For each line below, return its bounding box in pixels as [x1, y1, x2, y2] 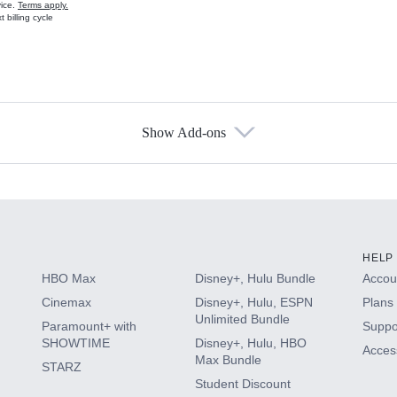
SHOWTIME [41, 335, 110, 350]
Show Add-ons [141, 124, 226, 140]
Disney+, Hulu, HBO [194, 335, 307, 350]
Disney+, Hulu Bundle [194, 270, 315, 285]
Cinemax [41, 294, 91, 309]
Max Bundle [194, 352, 261, 367]
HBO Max [41, 270, 96, 285]
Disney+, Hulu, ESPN [194, 294, 313, 309]
